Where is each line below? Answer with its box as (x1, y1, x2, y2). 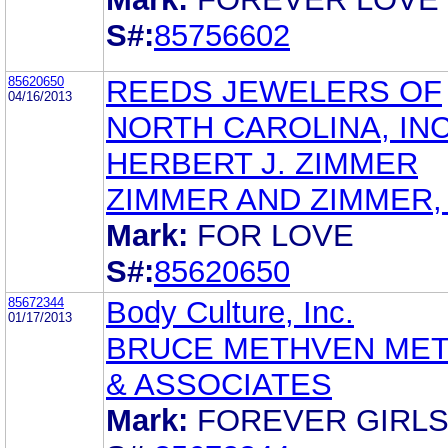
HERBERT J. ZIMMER (106, 145, 418, 181)
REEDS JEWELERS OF (106, 73, 442, 109)
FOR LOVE (197, 217, 354, 253)
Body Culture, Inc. (106, 294, 354, 330)
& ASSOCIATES (106, 366, 332, 402)
